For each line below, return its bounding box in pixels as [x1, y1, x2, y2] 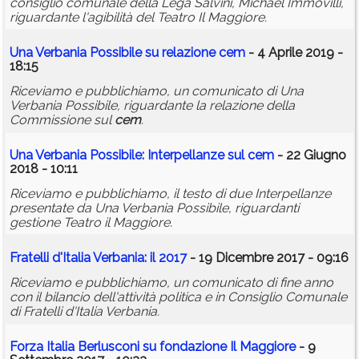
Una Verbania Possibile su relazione [10, 45, 219, 61]
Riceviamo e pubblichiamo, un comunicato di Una [10, 83, 304, 99]
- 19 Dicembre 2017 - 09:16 [187, 250, 349, 266]
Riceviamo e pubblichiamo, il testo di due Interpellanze [10, 186, 331, 202]
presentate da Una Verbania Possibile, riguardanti [10, 200, 299, 216]
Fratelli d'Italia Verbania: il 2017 [10, 250, 187, 266]
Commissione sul [10, 112, 115, 128]
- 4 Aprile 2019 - [245, 45, 343, 61]
